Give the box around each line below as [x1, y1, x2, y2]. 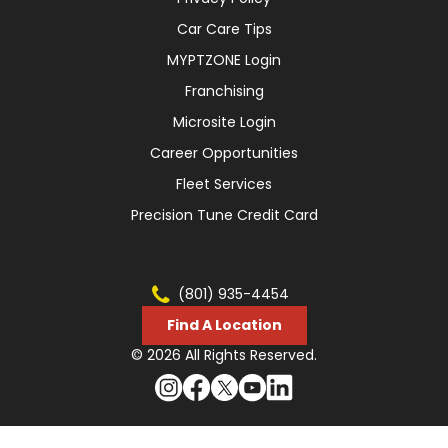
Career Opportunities [150, 142, 298, 163]
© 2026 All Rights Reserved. [131, 344, 317, 365]
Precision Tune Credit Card [130, 204, 318, 225]
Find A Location [166, 314, 282, 335]
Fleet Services [176, 173, 272, 194]
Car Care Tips [176, 18, 272, 39]
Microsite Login [172, 111, 276, 132]
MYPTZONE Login [167, 49, 281, 70]
